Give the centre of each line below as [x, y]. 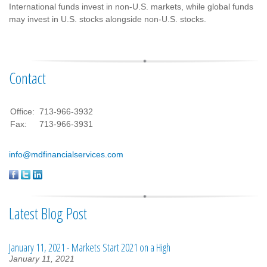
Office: [24, 111]
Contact [27, 78]
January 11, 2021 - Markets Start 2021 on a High [90, 247]
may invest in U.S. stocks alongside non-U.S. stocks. [108, 19]
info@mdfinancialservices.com [66, 154]
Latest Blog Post [48, 213]
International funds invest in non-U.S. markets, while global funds [131, 6]
